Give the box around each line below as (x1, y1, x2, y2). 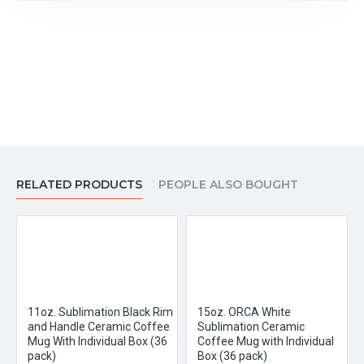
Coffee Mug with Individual (197, 335, 334, 348)
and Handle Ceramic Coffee (28, 320, 170, 333)
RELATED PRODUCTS (16, 177, 142, 192)
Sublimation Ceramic (197, 320, 305, 333)
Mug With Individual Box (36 (28, 335, 167, 348)
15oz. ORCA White (197, 305, 291, 318)
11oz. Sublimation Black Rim (28, 305, 173, 318)
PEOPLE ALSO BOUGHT (158, 177, 298, 192)
